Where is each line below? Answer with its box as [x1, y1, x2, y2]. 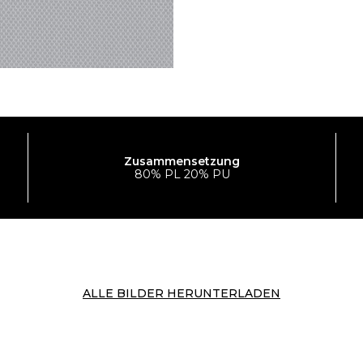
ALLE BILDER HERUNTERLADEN [83, 285, 280, 301]
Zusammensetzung [124, 153, 240, 169]
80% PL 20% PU [134, 166, 230, 181]
